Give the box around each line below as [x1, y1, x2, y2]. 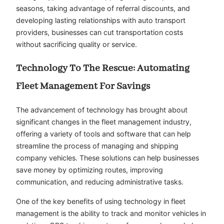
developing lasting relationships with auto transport [16, 15, 185, 24]
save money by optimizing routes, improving [16, 165, 163, 174]
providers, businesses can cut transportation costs [16, 27, 183, 36]
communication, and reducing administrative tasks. [16, 177, 183, 186]
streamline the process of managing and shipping [16, 141, 178, 150]
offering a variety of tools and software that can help [16, 129, 191, 138]
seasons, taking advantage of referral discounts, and [16, 3, 190, 12]
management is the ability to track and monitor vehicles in [16, 208, 206, 217]
